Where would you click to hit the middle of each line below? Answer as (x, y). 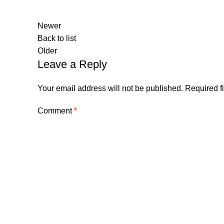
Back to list (57, 38)
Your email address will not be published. (110, 88)
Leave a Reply (72, 64)
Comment (56, 111)
